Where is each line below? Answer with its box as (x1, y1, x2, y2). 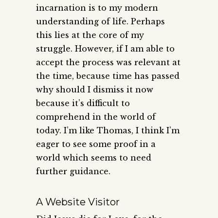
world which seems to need (36, 153, 151, 163)
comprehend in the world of (36, 112, 156, 122)
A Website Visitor (36, 196, 120, 208)
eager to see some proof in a (36, 139, 156, 149)
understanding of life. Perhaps (36, 17, 165, 27)
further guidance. (36, 166, 110, 177)
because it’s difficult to (36, 98, 130, 109)
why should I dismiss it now (36, 85, 153, 95)
